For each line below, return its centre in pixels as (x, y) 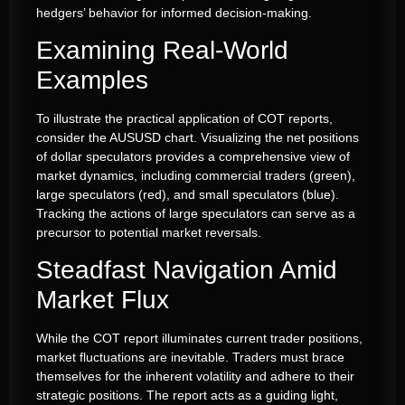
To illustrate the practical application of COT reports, (184, 118)
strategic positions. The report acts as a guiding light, (187, 396)
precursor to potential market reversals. (149, 232)
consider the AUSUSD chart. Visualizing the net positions (198, 137)
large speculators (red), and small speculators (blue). (188, 194)
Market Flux (103, 300)
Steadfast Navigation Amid (187, 270)
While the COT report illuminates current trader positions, (199, 339)
